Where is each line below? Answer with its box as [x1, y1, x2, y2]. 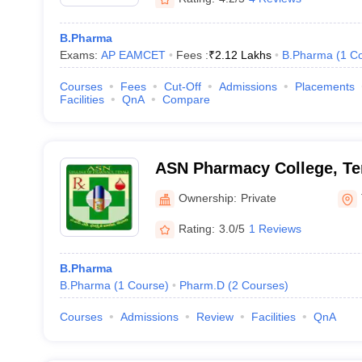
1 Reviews [248, 221, 301, 235]
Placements [294, 80, 355, 93]
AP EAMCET [100, 48, 166, 61]
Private [240, 191, 276, 204]
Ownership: [178, 191, 237, 204]
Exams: [59, 48, 101, 61]
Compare [162, 93, 210, 106]
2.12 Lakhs [214, 48, 271, 61]
